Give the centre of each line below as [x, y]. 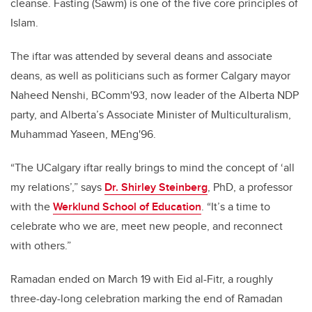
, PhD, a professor [250, 187]
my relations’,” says [57, 187]
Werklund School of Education [127, 207]
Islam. [26, 23]
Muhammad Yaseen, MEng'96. [83, 134]
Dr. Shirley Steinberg [156, 187]
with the [32, 207]
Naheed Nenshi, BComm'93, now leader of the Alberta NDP [155, 95]
